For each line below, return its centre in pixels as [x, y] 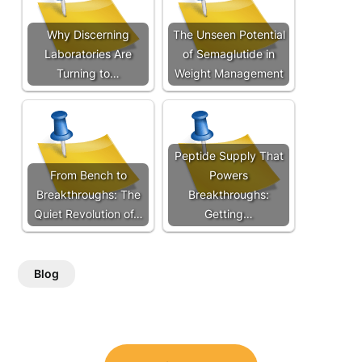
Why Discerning [88, 34]
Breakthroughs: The [88, 194]
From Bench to [88, 175]
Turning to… [88, 73]
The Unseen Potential [229, 34]
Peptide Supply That [229, 156]
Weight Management [229, 73]
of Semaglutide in [229, 54]
